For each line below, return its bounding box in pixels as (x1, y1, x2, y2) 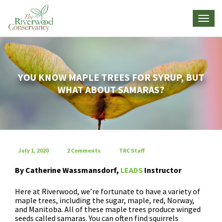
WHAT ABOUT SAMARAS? (57, 83, 165, 96)
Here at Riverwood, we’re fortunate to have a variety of (15, 186, 200, 196)
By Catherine (15, 165, 62, 175)
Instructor (143, 165, 181, 175)
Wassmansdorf (62, 165, 116, 175)
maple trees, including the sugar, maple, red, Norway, (15, 195, 194, 205)
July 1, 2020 (18, 146, 49, 154)
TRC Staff (119, 146, 145, 154)
